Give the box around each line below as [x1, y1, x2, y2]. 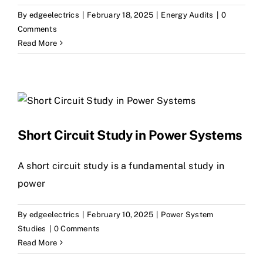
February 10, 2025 [87, 210, 154, 219]
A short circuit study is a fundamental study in [18, 160, 225, 171]
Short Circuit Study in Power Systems [18, 127, 243, 143]
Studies [18, 224, 46, 233]
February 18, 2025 [87, 10, 154, 19]
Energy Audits [161, 10, 214, 19]
